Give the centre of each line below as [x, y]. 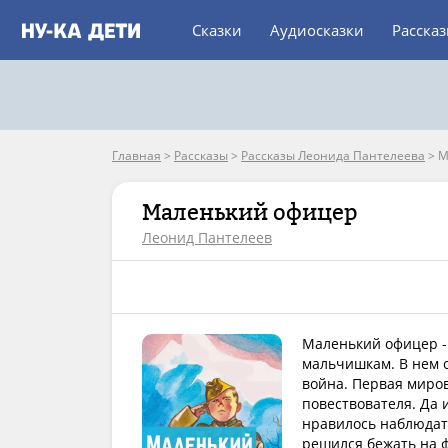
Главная [136, 155]
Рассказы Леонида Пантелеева [333, 155]
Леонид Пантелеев [207, 237]
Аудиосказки [317, 30]
